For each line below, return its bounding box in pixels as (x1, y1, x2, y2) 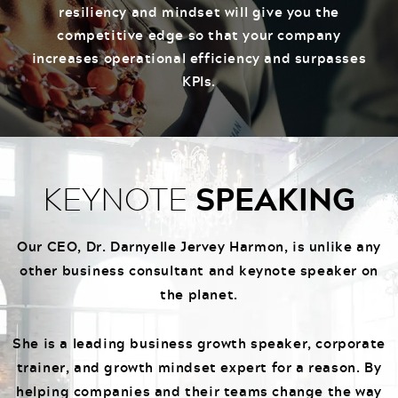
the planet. (160, 283, 238, 306)
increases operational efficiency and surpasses (31, 47, 367, 69)
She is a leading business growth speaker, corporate (12, 332, 386, 354)
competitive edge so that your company (57, 24, 341, 46)
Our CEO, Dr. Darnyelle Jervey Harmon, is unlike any (17, 235, 381, 258)
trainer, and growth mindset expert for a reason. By (16, 356, 382, 378)
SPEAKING (195, 173, 355, 225)
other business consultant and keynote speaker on (20, 259, 378, 282)
